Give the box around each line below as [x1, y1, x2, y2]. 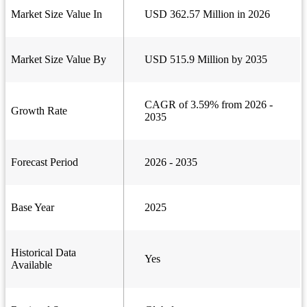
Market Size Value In [11, 8, 102, 21]
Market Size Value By [11, 53, 106, 66]
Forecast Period [11, 156, 78, 169]
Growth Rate [11, 105, 67, 117]
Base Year [11, 201, 54, 214]
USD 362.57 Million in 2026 [145, 8, 270, 21]
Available [11, 259, 52, 271]
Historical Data [11, 247, 76, 259]
